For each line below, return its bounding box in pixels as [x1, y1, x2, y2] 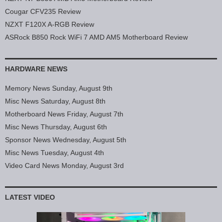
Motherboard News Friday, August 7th [5, 110, 123, 118]
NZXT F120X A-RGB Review [5, 20, 94, 29]
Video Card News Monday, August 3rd [5, 162, 124, 170]
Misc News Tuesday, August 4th [5, 149, 104, 157]
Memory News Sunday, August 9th [5, 84, 112, 93]
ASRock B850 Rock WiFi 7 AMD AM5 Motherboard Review [5, 33, 188, 42]
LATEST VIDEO [5, 193, 55, 202]
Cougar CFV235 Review [5, 7, 81, 16]
